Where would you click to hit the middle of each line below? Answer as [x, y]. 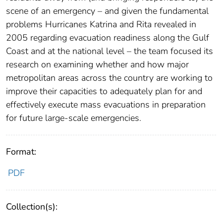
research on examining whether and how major [97, 65]
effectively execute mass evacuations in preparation [106, 105]
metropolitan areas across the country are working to [109, 78]
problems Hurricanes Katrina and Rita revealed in [101, 25]
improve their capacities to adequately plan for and [104, 91]
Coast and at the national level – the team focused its [110, 51]
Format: [21, 152]
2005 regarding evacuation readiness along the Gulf [108, 38]
